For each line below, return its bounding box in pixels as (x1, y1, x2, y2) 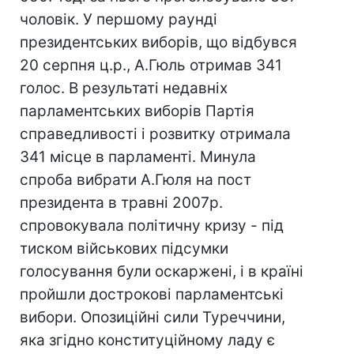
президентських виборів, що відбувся (20, 33, 297, 51)
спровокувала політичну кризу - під (20, 217, 284, 235)
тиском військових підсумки (20, 239, 228, 258)
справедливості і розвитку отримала (20, 125, 291, 143)
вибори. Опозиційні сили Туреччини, (20, 308, 285, 326)
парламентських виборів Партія (20, 102, 254, 120)
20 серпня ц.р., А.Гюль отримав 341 (20, 56, 282, 74)
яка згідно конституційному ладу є (20, 331, 275, 349)
